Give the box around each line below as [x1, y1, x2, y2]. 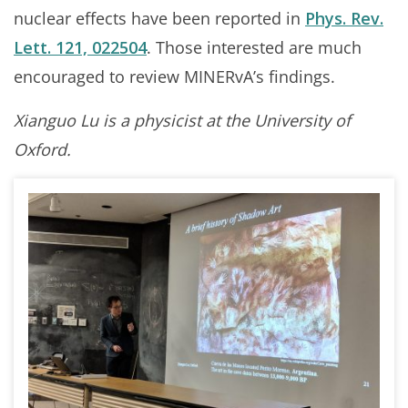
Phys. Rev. [305, 7, 383, 30]
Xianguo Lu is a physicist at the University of [14, 109, 351, 132]
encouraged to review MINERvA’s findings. [14, 66, 335, 88]
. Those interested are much [147, 36, 362, 59]
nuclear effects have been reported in [14, 7, 305, 30]
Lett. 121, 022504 [14, 36, 147, 59]
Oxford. [14, 138, 71, 161]
